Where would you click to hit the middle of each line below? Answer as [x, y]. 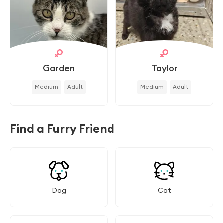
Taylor [164, 68]
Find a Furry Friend [62, 128]
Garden [59, 68]
